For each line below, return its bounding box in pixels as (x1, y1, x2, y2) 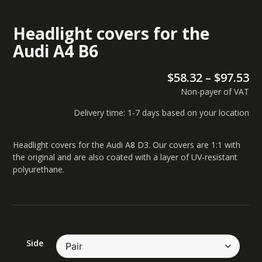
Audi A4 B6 (13, 39, 99, 62)
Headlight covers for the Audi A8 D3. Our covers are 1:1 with (13, 139, 241, 151)
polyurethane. (13, 164, 65, 175)
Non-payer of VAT (180, 86, 249, 98)
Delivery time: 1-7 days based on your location (73, 106, 249, 118)
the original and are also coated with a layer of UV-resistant (13, 151, 238, 163)
